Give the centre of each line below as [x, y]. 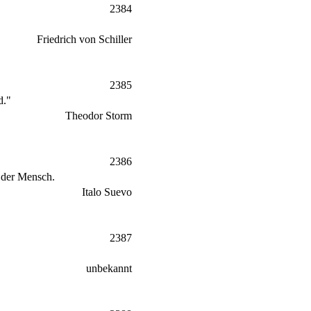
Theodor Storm [99, 115]
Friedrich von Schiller [84, 39]
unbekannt [109, 268]
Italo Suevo [107, 192]
